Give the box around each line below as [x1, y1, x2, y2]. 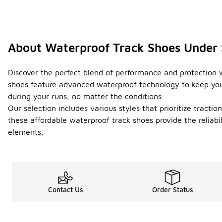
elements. [8, 127, 43, 137]
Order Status [152, 185, 193, 194]
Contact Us [48, 185, 83, 194]
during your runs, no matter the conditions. [8, 92, 164, 101]
